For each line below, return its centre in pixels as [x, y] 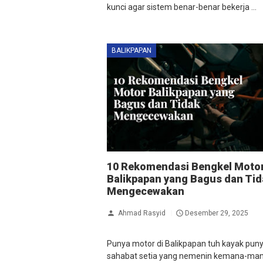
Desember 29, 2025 [217, 213]
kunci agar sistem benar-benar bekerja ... [182, 7]
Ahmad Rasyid [142, 213]
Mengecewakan [146, 191]
